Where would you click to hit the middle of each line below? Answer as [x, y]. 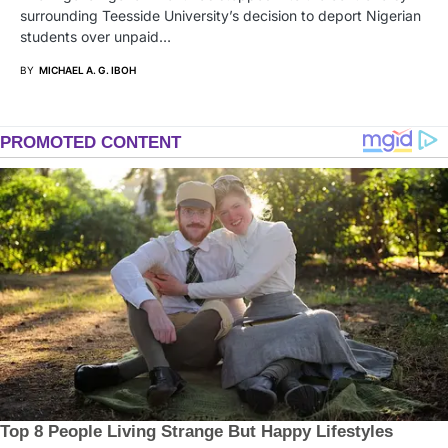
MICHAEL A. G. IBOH [87, 70]
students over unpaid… [95, 37]
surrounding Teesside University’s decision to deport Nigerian [220, 16]
